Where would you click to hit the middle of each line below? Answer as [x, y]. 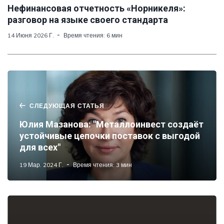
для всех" [40, 147]
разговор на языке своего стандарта [88, 19]
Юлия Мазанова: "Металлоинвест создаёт [111, 124]
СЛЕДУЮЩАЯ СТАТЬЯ [67, 105]
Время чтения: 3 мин [102, 164]
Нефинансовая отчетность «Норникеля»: [96, 8]
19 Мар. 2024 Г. [41, 164]
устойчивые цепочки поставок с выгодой [110, 135]
